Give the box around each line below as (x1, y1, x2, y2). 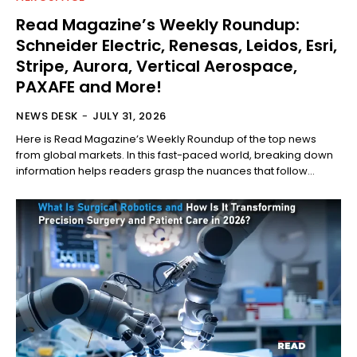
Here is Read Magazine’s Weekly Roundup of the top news (16, 131, 316, 147)
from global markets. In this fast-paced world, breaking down (16, 147, 333, 163)
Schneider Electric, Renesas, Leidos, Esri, (16, 33, 337, 57)
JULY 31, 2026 (92, 108, 167, 124)
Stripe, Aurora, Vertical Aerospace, (16, 54, 297, 77)
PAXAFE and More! (16, 75, 162, 98)
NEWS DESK (16, 108, 78, 124)
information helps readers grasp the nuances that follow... (16, 163, 315, 178)
